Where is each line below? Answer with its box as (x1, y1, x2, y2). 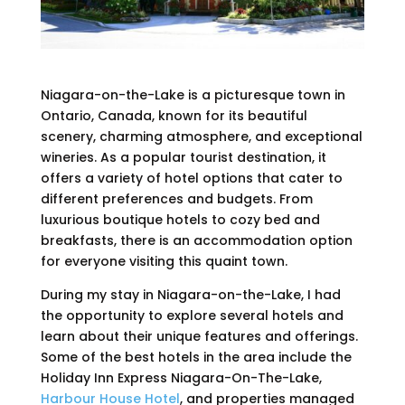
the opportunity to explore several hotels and (40, 306, 344, 325)
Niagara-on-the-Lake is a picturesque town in (40, 85, 345, 104)
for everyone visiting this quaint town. (40, 251, 287, 270)
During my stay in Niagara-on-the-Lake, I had (40, 285, 341, 304)
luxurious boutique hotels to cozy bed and (40, 210, 320, 229)
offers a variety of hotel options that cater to (40, 168, 343, 187)
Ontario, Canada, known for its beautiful (40, 106, 307, 125)
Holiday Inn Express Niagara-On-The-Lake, (40, 368, 322, 387)
